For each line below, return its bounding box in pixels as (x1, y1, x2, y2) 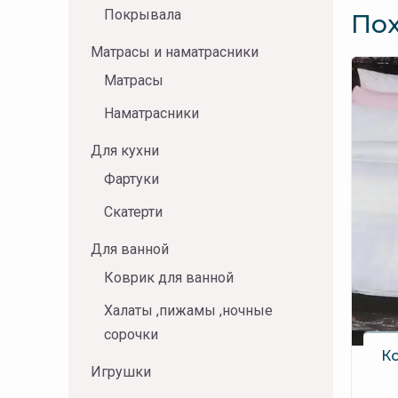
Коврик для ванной (104, 269, 234, 286)
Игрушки (91, 363, 151, 380)
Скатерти (104, 203, 163, 220)
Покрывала (104, 6, 181, 23)
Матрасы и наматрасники (91, 44, 259, 60)
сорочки (104, 326, 158, 343)
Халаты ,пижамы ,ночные (104, 302, 273, 319)
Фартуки (104, 171, 159, 187)
